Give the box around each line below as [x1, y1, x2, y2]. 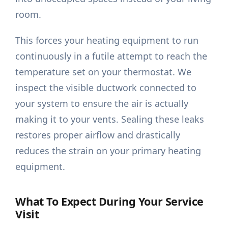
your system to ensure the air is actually [15, 97, 189, 110]
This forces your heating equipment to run [15, 34, 199, 47]
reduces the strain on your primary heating [15, 145, 202, 157]
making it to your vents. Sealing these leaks [15, 113, 205, 126]
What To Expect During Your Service [15, 194, 204, 209]
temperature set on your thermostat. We [15, 66, 192, 78]
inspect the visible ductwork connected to [15, 81, 197, 94]
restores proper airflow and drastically [15, 129, 181, 141]
